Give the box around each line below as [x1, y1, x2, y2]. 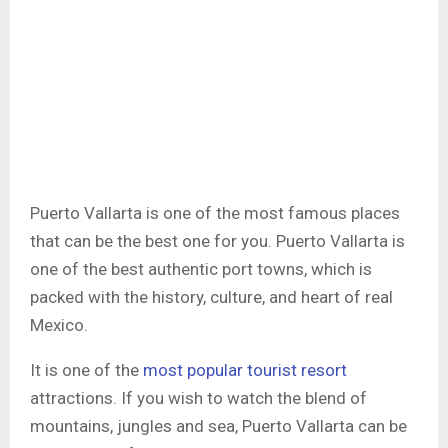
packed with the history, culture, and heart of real [30, 286, 393, 307]
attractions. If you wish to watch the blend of [30, 387, 367, 408]
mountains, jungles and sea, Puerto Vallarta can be [30, 415, 407, 436]
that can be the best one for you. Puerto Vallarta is [30, 230, 405, 251]
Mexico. [30, 314, 88, 335]
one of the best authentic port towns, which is [30, 258, 372, 279]
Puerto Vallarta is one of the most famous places [30, 202, 400, 223]
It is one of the [30, 359, 143, 380]
